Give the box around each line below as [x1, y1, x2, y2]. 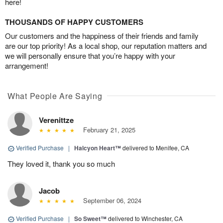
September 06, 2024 [79, 196, 141, 206]
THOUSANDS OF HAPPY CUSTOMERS [5, 16, 143, 28]
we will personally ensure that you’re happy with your [5, 50, 175, 61]
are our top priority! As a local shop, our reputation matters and [5, 40, 207, 51]
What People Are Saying [7, 90, 103, 102]
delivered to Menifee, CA [122, 143, 189, 152]
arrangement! [5, 60, 48, 71]
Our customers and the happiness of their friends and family [5, 30, 199, 41]
